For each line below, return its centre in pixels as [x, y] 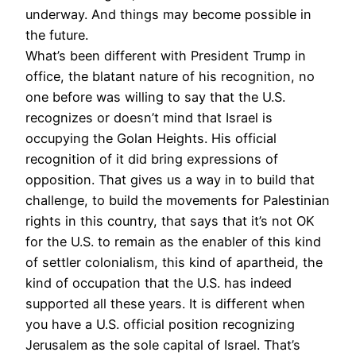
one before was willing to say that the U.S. [155, 97]
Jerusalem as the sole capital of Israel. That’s [163, 344]
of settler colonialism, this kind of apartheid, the [174, 262]
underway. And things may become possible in [168, 14]
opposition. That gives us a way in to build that [170, 179]
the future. [57, 35]
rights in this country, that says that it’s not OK [170, 221]
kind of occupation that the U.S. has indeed [159, 282]
